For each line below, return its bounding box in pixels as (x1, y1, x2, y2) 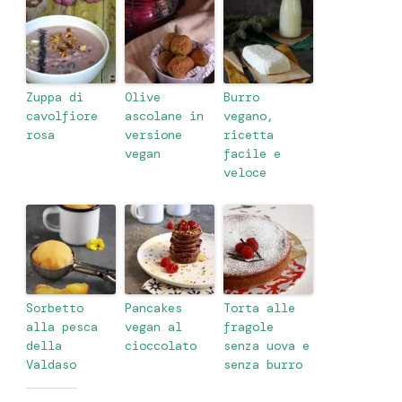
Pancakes (125, 300, 182, 317)
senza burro (223, 356, 302, 373)
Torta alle (223, 300, 295, 317)
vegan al (125, 319, 182, 336)
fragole (223, 319, 274, 336)
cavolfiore (26, 108, 98, 125)
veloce (223, 164, 267, 181)
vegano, (223, 108, 274, 125)
